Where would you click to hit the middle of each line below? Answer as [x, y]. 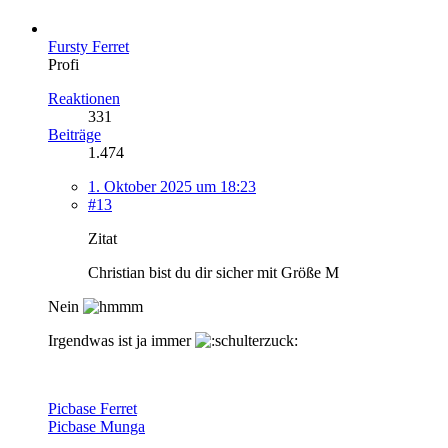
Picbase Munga [96, 426]
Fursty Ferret [88, 46]
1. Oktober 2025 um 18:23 [172, 186]
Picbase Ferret [92, 408]
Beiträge [74, 134]
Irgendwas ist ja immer [121, 340]
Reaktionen [84, 98]
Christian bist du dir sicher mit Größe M [213, 272]
